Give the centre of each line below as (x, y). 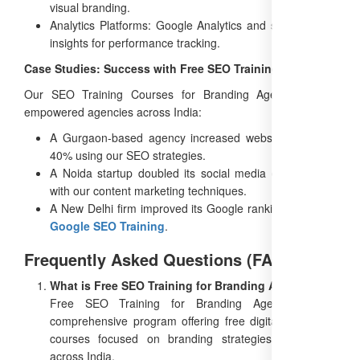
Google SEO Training (107, 225)
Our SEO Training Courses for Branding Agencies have (180, 94)
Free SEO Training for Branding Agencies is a (193, 303)
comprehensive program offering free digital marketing (193, 320)
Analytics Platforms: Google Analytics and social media (193, 25)
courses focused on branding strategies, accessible (193, 338)
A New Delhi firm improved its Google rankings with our (193, 208)
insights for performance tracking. (135, 42)
